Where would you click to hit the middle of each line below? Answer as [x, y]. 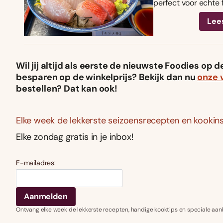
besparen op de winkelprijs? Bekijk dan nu [107, 77]
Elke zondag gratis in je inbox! [75, 137]
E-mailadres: [36, 163]
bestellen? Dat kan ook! [67, 89]
